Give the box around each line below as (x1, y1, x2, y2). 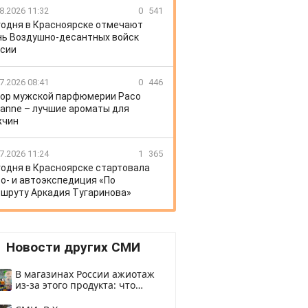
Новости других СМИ (5, 239, 140, 255)
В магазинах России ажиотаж (15, 267, 155, 280)
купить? (15, 289, 52, 302)
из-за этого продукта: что (15, 278, 135, 291)
